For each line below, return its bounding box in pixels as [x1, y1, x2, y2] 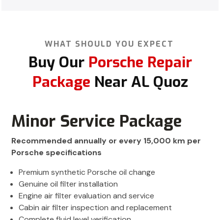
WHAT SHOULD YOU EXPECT [44, 38, 174, 49]
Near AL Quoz [94, 72, 188, 92]
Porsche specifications [11, 147, 102, 158]
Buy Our [28, 52, 84, 72]
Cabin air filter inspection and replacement [19, 202, 172, 213]
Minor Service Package [11, 110, 182, 132]
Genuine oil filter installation [19, 178, 118, 189]
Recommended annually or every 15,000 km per [11, 135, 201, 146]
